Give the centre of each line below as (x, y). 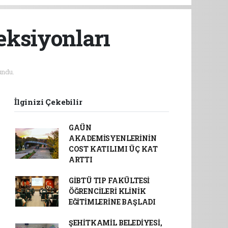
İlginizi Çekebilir (48, 102)
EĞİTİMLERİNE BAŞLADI (112, 202)
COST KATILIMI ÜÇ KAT (113, 149)
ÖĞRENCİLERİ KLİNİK (107, 191)
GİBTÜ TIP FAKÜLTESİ (109, 181)
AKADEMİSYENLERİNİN (112, 138)
